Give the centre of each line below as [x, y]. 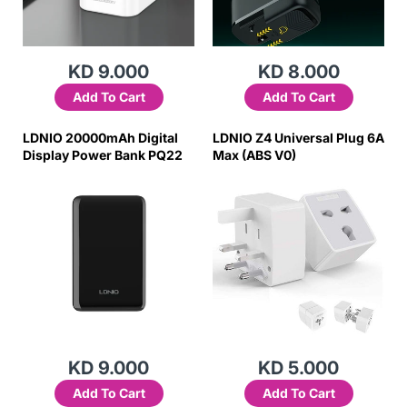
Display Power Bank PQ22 [103, 155]
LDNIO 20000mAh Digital [100, 138]
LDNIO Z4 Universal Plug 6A [298, 138]
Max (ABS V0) [254, 155]
